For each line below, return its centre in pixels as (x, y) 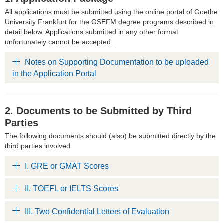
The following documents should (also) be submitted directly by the (110, 136)
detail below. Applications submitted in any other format (92, 32)
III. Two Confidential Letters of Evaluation (97, 211)
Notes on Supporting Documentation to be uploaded (117, 62)
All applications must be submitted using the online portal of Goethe (111, 12)
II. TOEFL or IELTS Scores (72, 189)
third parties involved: (39, 146)
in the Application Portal (54, 73)
